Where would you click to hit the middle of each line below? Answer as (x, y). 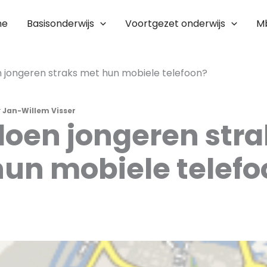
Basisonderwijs (61, 24)
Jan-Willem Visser (39, 111)
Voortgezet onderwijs (176, 24)
